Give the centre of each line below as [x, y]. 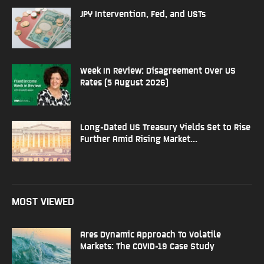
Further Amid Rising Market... [139, 138]
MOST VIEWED [43, 201]
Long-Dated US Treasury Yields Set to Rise [165, 126]
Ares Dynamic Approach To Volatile [151, 234]
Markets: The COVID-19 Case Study [147, 245]
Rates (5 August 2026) [124, 82]
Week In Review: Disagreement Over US [158, 70]
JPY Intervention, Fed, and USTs [143, 13]
